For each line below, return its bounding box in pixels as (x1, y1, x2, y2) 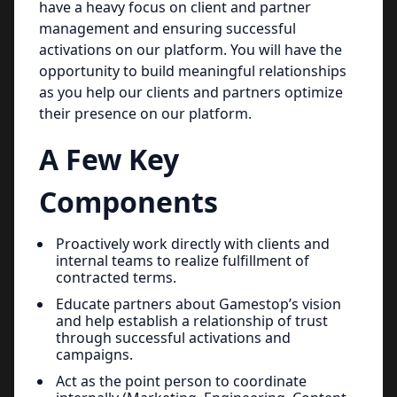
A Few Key (39, 140, 179, 178)
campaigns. (56, 344, 133, 364)
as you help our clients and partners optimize (39, 82, 343, 102)
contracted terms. (56, 267, 176, 287)
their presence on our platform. (39, 104, 252, 123)
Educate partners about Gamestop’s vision (56, 293, 341, 314)
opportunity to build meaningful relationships (39, 61, 346, 81)
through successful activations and (56, 327, 291, 347)
